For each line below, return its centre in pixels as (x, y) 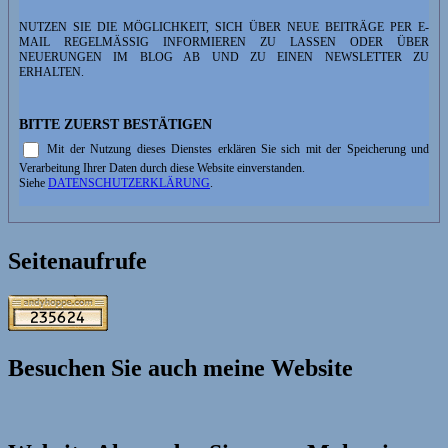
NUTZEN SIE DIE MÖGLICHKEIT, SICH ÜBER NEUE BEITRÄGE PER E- (224, 27)
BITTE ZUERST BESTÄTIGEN (115, 125)
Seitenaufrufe (77, 261)
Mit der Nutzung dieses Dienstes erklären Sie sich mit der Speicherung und (235, 148)
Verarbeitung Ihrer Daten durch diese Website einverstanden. (162, 168)
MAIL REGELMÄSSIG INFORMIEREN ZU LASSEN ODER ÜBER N (224, 42)
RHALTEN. (50, 72)
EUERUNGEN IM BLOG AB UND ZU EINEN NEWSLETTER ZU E (224, 57)
